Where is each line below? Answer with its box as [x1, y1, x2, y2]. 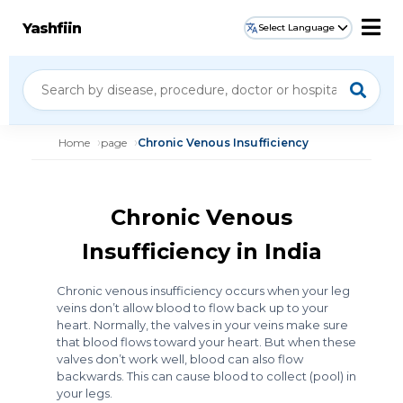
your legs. [57, 386, 112, 400]
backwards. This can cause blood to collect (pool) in [57, 369, 356, 383]
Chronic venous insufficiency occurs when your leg [57, 283, 350, 298]
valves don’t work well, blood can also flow [57, 352, 303, 366]
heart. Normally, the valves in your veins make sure [57, 318, 348, 332]
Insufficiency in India [81, 238, 322, 264]
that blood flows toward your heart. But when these [57, 335, 356, 349]
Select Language [258, 22, 335, 33]
